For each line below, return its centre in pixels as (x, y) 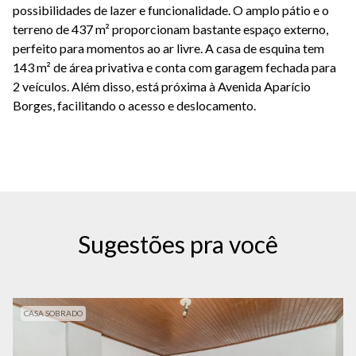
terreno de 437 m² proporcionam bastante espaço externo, (170, 29)
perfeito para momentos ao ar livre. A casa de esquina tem (168, 48)
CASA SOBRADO (53, 313)
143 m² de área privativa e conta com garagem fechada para (174, 68)
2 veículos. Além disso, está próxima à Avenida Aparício (162, 87)
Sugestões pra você (178, 244)
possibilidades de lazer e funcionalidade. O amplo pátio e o (171, 10)
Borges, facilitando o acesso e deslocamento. (135, 106)
